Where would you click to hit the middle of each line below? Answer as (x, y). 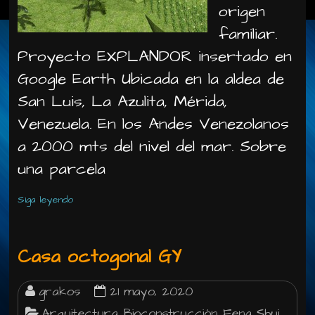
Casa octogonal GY (100, 257)
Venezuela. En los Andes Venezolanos (154, 124)
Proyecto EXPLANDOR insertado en (155, 56)
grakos (60, 292)
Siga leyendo (46, 200)
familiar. (248, 34)
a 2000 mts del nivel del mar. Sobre (152, 146)
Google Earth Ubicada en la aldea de (151, 79)
